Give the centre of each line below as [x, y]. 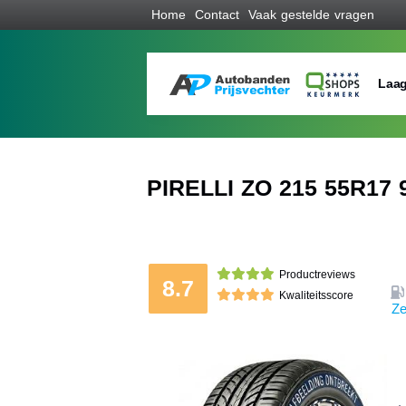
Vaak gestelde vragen [311, 14]
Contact [217, 14]
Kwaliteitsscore [317, 295]
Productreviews [318, 275]
